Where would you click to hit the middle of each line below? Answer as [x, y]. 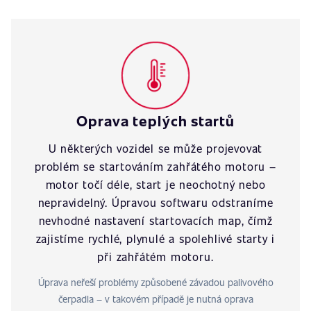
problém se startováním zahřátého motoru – [155, 166]
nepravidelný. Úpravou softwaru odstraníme [155, 202]
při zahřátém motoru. [155, 257]
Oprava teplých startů [155, 120]
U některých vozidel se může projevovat [155, 148]
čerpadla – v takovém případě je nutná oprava [155, 299]
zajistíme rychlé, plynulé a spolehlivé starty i [155, 238]
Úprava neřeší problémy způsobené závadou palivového [155, 282]
